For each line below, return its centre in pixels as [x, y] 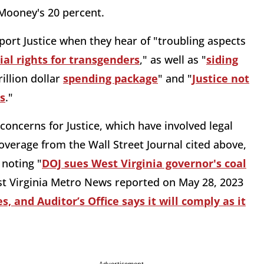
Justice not [221, 79]
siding [222, 60]
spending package [110, 79]
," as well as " [173, 60]
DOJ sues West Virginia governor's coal [144, 164]
